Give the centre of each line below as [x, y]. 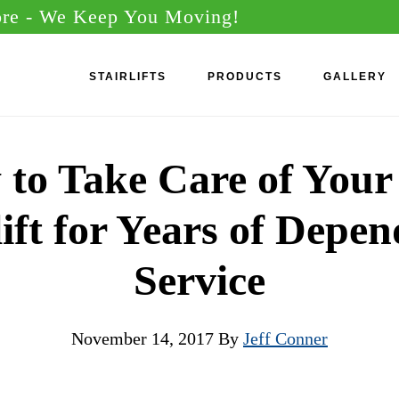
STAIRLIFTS [128, 77]
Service [199, 280]
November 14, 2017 [142, 338]
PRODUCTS [245, 77]
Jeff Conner [285, 338]
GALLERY [355, 77]
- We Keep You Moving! [133, 16]
